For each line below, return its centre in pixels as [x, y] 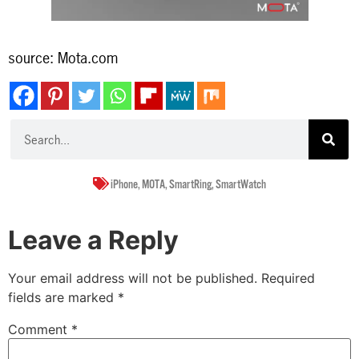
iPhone [124, 185]
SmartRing [190, 185]
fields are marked [63, 298]
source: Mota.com [63, 58]
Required [288, 278]
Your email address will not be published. [133, 278]
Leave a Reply [93, 240]
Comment [40, 330]
